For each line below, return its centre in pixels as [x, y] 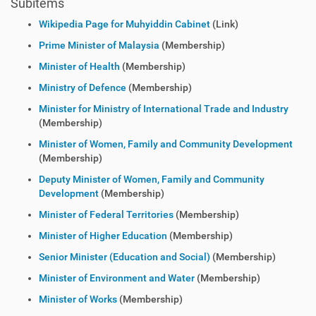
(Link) [224, 24]
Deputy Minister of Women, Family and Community [152, 179]
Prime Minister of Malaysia [99, 45]
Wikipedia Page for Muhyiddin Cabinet [124, 24]
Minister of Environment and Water [117, 278]
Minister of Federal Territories [106, 214]
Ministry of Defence [83, 87]
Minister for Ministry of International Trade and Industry [164, 109]
